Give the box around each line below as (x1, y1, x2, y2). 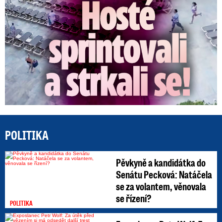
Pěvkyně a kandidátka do (116, 156, 206, 169)
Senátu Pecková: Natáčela (116, 167, 212, 181)
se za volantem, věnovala (116, 179, 206, 193)
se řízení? (116, 191, 152, 205)
